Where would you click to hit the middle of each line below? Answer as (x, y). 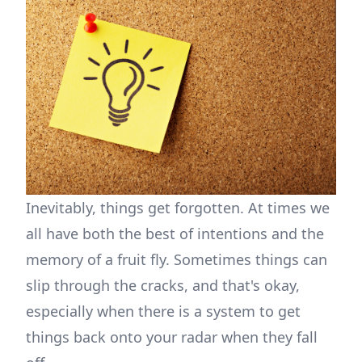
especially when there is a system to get (163, 311)
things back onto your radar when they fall (172, 337)
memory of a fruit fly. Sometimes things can (177, 260)
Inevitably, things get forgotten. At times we (178, 208)
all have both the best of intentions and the (175, 234)
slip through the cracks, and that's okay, (163, 286)
